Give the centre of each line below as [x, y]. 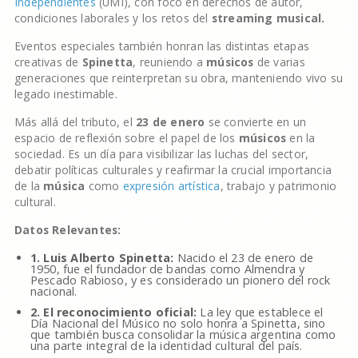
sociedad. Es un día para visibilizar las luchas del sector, [161, 154]
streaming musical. [268, 18]
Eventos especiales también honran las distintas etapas [162, 46]
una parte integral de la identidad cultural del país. [166, 346]
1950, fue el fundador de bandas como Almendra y [167, 269]
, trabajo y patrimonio [278, 186]
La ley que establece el [260, 312]
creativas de [48, 62]
